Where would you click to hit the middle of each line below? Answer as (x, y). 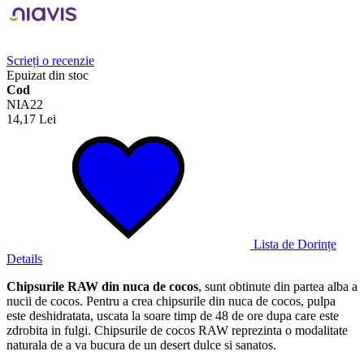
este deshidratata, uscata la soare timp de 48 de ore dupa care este (173, 315)
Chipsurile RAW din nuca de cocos (102, 286)
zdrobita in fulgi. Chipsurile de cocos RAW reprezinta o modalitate (177, 330)
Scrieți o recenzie (50, 60)
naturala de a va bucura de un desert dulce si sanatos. (141, 344)
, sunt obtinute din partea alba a (278, 286)
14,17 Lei (31, 119)
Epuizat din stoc (48, 75)
